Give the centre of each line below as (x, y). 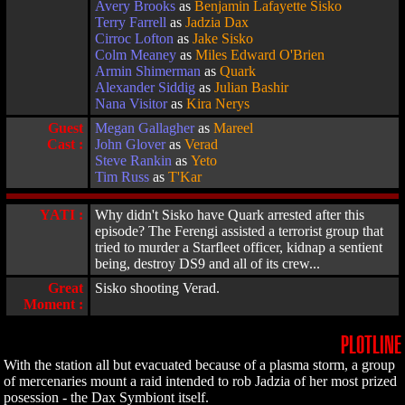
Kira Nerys (218, 104)
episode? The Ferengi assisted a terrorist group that (239, 231)
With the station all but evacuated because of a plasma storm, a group (199, 365)
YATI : (61, 215)
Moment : (53, 304)
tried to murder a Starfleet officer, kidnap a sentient (239, 247)
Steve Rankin (133, 160)
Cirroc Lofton (134, 38)
